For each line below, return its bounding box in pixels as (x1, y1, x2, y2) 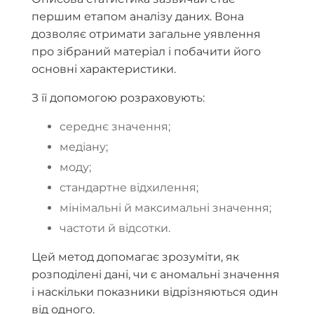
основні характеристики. (32, 62, 176, 76)
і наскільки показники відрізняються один (32, 285, 278, 299)
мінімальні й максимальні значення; (60, 201, 271, 215)
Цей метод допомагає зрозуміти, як (32, 250, 239, 264)
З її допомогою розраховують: (32, 91, 205, 105)
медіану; (60, 140, 108, 154)
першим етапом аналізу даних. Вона (32, 10, 244, 24)
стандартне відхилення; (60, 181, 198, 195)
